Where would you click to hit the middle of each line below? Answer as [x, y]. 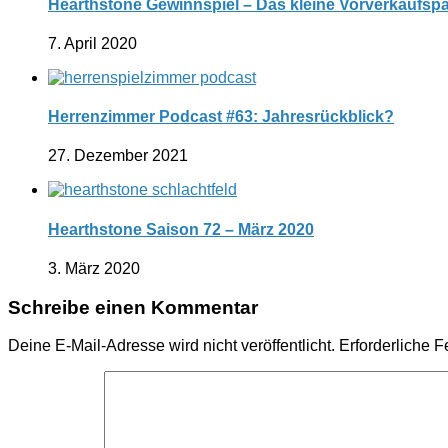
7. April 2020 [92, 43]
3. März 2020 [94, 268]
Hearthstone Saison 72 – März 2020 [181, 229]
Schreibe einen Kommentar [133, 307]
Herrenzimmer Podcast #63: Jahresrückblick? [221, 117]
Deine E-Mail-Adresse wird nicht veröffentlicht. [171, 346]
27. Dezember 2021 [118, 156]
